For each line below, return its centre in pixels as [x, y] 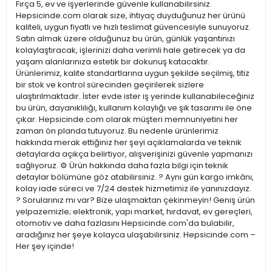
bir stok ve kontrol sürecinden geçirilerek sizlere [110, 85]
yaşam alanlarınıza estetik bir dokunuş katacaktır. [113, 62]
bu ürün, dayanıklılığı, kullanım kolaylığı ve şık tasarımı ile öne [134, 108]
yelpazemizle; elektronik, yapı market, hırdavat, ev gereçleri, [134, 212]
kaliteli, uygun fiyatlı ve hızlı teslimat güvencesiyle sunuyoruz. [133, 27]
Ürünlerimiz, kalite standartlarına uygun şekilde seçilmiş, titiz [133, 73]
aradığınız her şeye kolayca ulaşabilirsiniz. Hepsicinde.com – [136, 235]
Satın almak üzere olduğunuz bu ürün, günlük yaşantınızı [125, 39]
